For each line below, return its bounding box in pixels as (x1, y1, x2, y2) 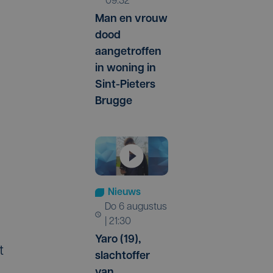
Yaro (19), (95, 234, 141, 246)
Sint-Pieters (95, 79, 155, 91)
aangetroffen (95, 46, 161, 58)
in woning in (95, 62, 156, 74)
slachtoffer (95, 250, 150, 263)
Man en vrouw (95, 13, 168, 25)
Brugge (95, 95, 132, 107)
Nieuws (108, 188, 141, 198)
